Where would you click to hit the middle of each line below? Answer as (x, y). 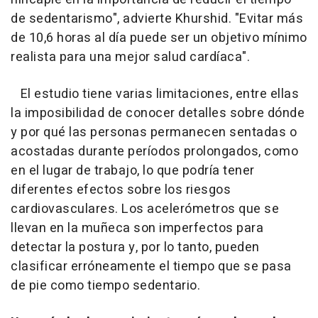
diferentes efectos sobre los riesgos (121, 190)
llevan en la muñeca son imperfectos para (137, 229)
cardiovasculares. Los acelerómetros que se (145, 209)
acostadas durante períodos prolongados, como (154, 152)
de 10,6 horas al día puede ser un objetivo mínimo (159, 38)
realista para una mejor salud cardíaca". (130, 57)
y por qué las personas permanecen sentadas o (154, 133)
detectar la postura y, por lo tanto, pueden (135, 248)
